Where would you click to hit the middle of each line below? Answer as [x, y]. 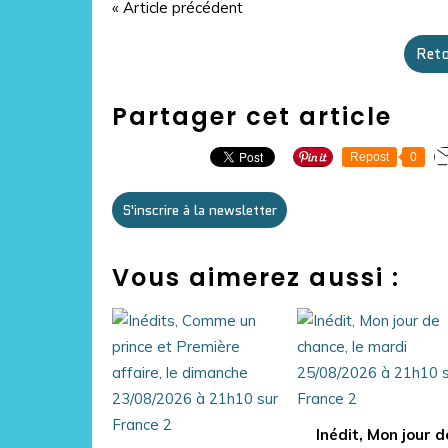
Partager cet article [252, 116]
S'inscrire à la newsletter [199, 210]
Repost [369, 157]
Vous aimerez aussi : [256, 277]
